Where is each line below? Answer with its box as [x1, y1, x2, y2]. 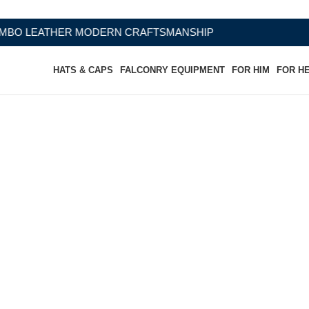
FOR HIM [232, 65, 270, 75]
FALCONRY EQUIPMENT [120, 65, 226, 75]
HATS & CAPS [53, 65, 114, 75]
